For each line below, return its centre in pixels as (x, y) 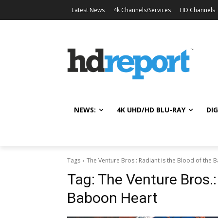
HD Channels (197, 10)
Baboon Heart (112, 198)
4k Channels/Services (142, 10)
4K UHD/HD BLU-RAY (151, 109)
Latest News (88, 10)
